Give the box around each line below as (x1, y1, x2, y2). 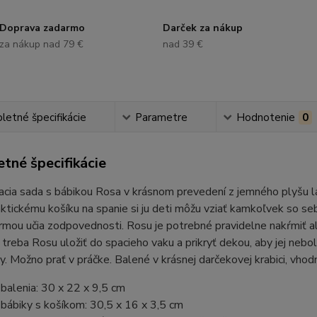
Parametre (135, 110, 188, 125)
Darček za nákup (162, 21, 243, 35)
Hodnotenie (236, 110, 296, 125)
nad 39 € (162, 38, 203, 51)
